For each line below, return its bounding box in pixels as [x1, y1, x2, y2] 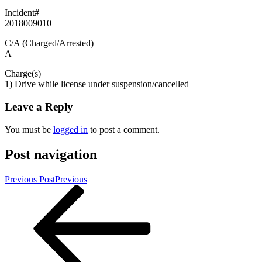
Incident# [5, 8, 39, 18]
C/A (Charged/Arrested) [5, 38, 94, 49]
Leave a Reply [5, 101, 73, 113]
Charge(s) [5, 68, 41, 79]
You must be [5, 124, 53, 135]
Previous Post [5, 174, 55, 184]
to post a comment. [88, 124, 160, 135]
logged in [53, 124, 88, 135]
